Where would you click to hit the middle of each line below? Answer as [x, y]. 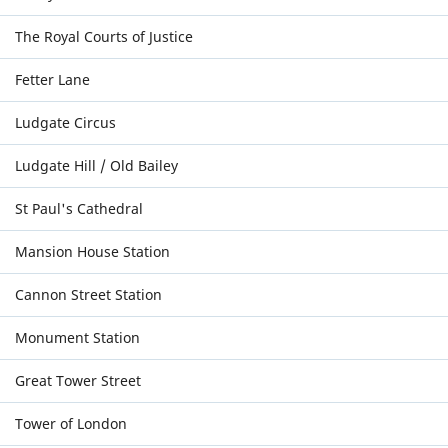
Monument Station [77, 337]
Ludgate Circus [65, 122]
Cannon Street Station [88, 294]
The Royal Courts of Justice [104, 36]
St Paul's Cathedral [79, 208]
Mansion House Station [92, 251]
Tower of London [71, 423]
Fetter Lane [52, 79]
